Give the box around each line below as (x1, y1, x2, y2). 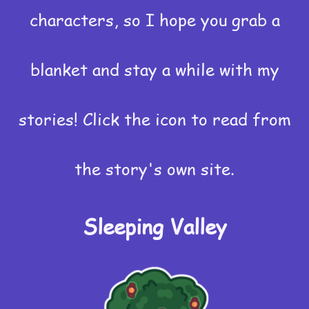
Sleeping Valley (82, 212, 227, 241)
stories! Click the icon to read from (18, 108, 291, 131)
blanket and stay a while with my (30, 58, 279, 81)
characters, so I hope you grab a (29, 8, 280, 32)
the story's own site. (74, 157, 235, 181)
